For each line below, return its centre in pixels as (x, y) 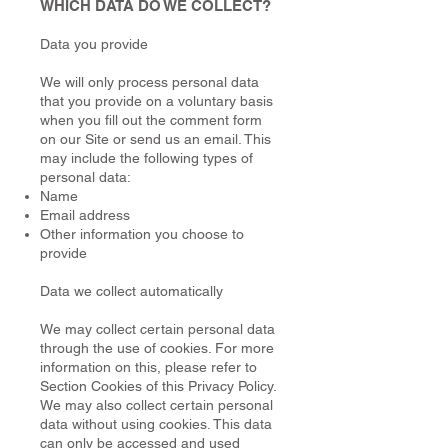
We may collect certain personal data (157, 329)
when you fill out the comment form (151, 120)
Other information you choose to (142, 234)
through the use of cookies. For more (157, 348)
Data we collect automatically (131, 291)
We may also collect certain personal (156, 405)
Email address (85, 215)
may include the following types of (146, 158)
